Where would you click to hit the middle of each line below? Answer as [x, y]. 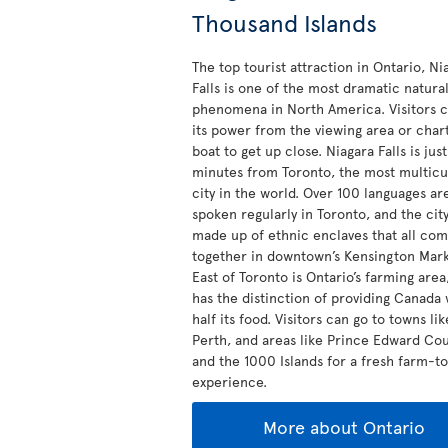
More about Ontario [343, 426]
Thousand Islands [284, 22]
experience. [229, 381]
